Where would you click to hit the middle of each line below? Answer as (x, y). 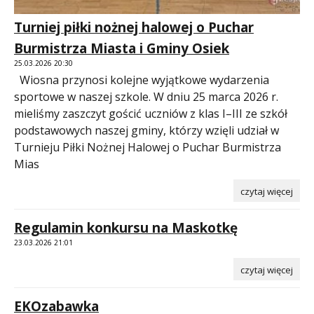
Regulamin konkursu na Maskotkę (126, 227)
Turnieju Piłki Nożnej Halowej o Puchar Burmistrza (148, 147)
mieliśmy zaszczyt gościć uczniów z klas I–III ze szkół (151, 113)
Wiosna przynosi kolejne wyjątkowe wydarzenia (142, 80)
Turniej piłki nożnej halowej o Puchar (134, 27)
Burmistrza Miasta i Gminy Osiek (122, 48)
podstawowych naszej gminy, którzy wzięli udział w (146, 130)
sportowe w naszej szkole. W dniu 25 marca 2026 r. (146, 96)
